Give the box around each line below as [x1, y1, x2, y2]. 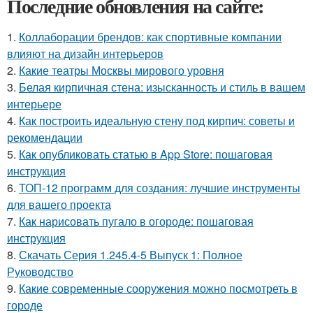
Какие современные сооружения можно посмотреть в [19, 279, 298, 296]
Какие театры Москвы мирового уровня [19, 61, 224, 78]
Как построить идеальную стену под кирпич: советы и [19, 112, 295, 129]
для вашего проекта [7, 196, 111, 212]
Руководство [7, 263, 73, 279]
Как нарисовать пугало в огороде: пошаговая [19, 212, 254, 229]
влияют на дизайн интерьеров [7, 45, 163, 61]
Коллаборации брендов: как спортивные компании [19, 28, 282, 45]
